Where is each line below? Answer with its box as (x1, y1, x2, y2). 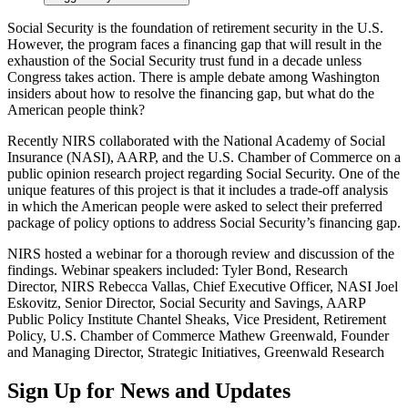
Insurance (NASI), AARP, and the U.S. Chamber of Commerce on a (7, 148, 401, 165)
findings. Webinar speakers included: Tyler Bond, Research (7, 261, 348, 278)
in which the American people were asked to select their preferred (7, 198, 382, 214)
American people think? (7, 101, 145, 117)
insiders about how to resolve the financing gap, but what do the (7, 85, 374, 101)
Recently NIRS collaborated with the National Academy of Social (7, 132, 385, 148)
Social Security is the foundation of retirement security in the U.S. (7, 19, 383, 36)
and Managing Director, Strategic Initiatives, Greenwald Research (7, 343, 384, 360)
